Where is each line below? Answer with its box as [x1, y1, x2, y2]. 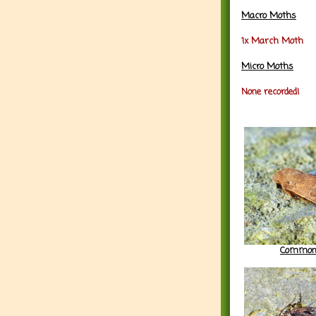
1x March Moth [241, 34, 303, 48]
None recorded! [241, 85, 299, 99]
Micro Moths [241, 59, 293, 73]
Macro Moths [241, 8, 296, 23]
